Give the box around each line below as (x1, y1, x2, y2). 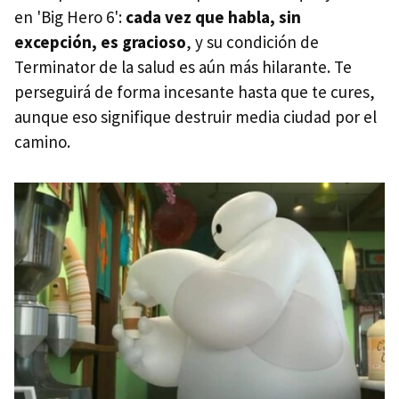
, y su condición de (186, 31, 319, 53)
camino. (14, 131, 70, 153)
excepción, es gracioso (14, 31, 186, 53)
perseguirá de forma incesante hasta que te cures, (14, 81, 375, 103)
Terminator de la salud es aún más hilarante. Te (14, 56, 352, 78)
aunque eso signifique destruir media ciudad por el (14, 106, 377, 128)
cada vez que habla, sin (126, 6, 301, 28)
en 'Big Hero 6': (14, 6, 126, 28)
